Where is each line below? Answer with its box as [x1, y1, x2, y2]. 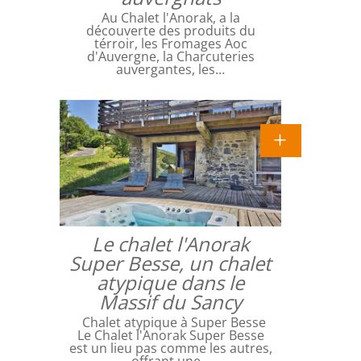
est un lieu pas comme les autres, [68, 338, 272, 357]
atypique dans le [97, 268, 244, 296]
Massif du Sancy [99, 288, 242, 315]
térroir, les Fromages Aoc [93, 34, 247, 52]
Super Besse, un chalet [69, 249, 272, 276]
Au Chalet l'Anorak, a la [101, 8, 240, 27]
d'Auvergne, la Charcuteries [86, 47, 255, 65]
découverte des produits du [85, 21, 255, 39]
